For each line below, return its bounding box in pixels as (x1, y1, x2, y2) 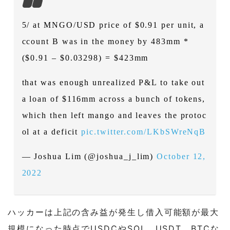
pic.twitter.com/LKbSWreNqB (81, 127, 206, 137)
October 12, (157, 152, 206, 161)
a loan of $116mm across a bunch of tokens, (22, 94, 206, 104)
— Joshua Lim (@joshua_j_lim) (22, 152, 157, 161)
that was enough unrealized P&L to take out (22, 78, 205, 87)
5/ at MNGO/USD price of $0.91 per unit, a (22, 21, 205, 30)
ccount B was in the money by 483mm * (22, 37, 189, 46)
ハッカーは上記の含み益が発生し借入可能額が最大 (8, 207, 220, 218)
